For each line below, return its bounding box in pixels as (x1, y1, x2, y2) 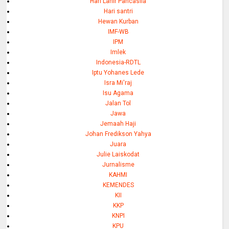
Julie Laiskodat (97, 151, 140, 158)
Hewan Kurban (98, 18, 139, 26)
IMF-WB (107, 28, 129, 36)
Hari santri (103, 8, 133, 15)
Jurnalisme (102, 161, 134, 169)
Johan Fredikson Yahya (85, 130, 151, 138)
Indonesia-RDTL (96, 59, 141, 66)
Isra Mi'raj (104, 79, 132, 87)
